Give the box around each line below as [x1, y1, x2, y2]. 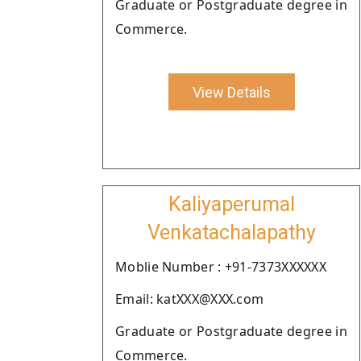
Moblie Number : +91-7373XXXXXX [115, 258, 326, 276]
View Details [192, 83, 271, 101]
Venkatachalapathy [147, 221, 316, 244]
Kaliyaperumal [168, 193, 295, 216]
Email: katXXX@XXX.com [115, 290, 264, 308]
